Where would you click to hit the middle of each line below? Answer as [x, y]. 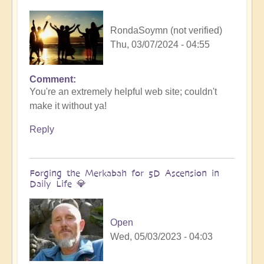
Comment [51, 79]
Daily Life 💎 [58, 183]
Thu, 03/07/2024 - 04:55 [160, 44]
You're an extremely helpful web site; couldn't [123, 91]
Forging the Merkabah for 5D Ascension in [124, 173]
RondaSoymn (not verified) [166, 30]
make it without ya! [68, 105]
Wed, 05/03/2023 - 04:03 [161, 236]
